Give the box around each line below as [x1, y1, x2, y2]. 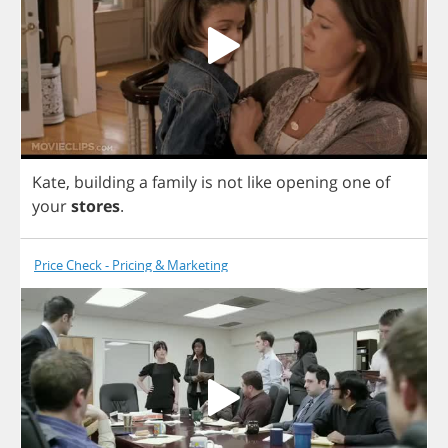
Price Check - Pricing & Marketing [34, 255, 228, 274]
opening [276, 170, 338, 193]
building [74, 170, 135, 193]
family [152, 170, 197, 193]
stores [71, 194, 120, 217]
